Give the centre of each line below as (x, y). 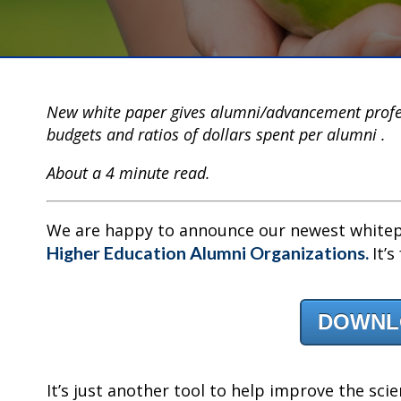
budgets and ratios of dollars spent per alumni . (218, 135)
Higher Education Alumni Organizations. (209, 253)
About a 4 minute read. (131, 173)
